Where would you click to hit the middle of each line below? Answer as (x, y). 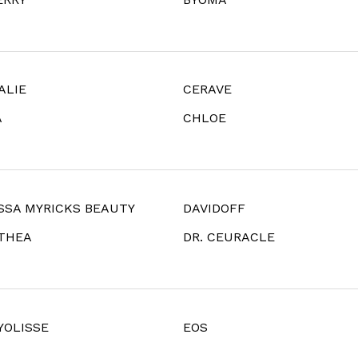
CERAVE (207, 89)
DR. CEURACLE (229, 237)
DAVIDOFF (214, 209)
